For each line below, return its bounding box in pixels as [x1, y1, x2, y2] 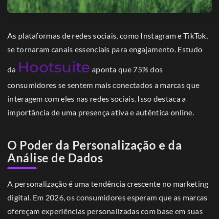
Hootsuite [17, 58, 90, 77]
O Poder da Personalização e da [7, 138, 182, 153]
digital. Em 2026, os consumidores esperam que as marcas [7, 192, 208, 202]
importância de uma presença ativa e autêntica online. [7, 108, 194, 117]
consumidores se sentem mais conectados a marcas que [7, 80, 200, 90]
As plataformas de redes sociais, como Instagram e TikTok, [7, 31, 208, 41]
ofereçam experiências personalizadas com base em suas [7, 206, 203, 216]
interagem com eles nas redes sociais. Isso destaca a [7, 94, 186, 104]
